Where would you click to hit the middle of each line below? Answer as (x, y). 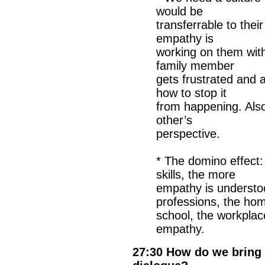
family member (195, 66)
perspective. (188, 134)
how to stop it (191, 93)
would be (180, 11)
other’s (174, 120)
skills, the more (196, 174)
